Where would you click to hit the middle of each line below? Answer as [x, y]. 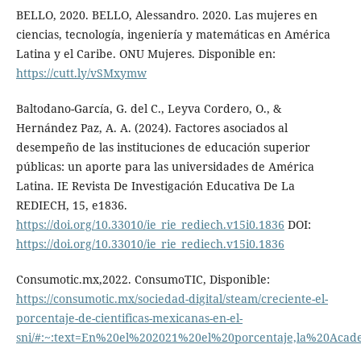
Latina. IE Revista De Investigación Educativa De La [155, 185]
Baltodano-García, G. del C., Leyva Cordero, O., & [148, 108]
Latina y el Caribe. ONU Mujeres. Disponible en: [145, 53]
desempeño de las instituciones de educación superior [163, 147]
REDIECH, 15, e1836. [71, 205]
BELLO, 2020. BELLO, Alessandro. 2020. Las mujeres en [166, 15]
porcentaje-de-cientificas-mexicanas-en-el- [129, 317]
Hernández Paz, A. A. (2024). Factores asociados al [151, 127]
